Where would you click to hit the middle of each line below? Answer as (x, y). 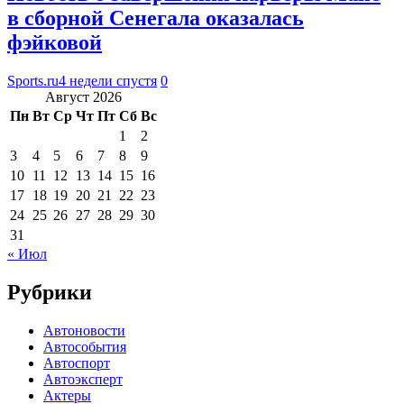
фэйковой (55, 42)
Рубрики (50, 292)
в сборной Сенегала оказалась (156, 18)
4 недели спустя (108, 80)
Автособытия (85, 346)
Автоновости (84, 330)
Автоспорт (77, 363)
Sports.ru (33, 80)
